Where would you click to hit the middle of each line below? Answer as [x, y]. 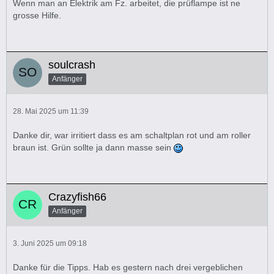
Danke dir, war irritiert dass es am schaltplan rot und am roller [132, 135]
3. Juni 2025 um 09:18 [50, 243]
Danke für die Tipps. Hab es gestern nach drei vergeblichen [128, 267]
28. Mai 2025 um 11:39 [51, 111]
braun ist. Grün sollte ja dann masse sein [93, 147]
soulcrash [72, 65]
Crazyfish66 [77, 197]
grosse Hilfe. [37, 15]
